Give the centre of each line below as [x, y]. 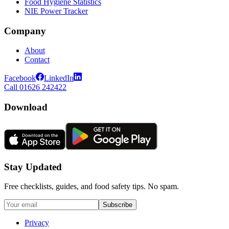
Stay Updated [33, 167]
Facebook [20, 78]
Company [25, 31]
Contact [37, 60]
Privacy [37, 223]
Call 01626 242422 [35, 87]
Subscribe [118, 205]
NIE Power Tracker [56, 11]
